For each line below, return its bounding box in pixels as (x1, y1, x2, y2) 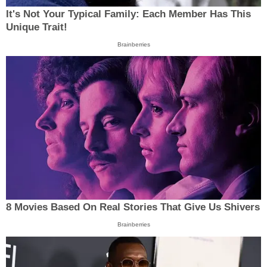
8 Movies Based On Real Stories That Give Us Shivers (6, 201, 260, 213)
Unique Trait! (6, 21, 67, 33)
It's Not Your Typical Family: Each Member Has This (6, 8, 251, 20)
